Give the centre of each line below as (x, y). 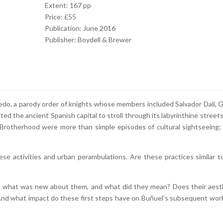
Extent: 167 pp (68, 5)
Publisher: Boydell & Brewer (88, 40)
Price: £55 (60, 17)
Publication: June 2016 (80, 28)
